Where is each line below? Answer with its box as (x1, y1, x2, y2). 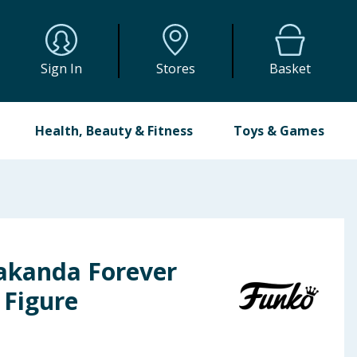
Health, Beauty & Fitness (35, 122, 194, 139)
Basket (269, 60, 312, 77)
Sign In (41, 60, 83, 77)
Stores (155, 60, 195, 77)
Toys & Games (233, 122, 324, 139)
